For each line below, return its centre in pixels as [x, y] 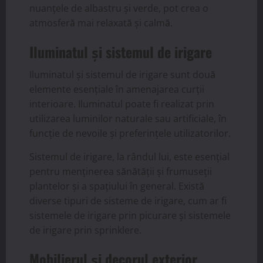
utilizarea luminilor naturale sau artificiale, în [128, 119]
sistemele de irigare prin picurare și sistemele [130, 216]
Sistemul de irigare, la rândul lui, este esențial [129, 157]
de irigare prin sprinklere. [85, 230]
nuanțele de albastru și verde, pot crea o [119, 9]
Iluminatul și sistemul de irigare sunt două [122, 75]
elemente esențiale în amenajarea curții [117, 90]
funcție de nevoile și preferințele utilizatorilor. [130, 134]
